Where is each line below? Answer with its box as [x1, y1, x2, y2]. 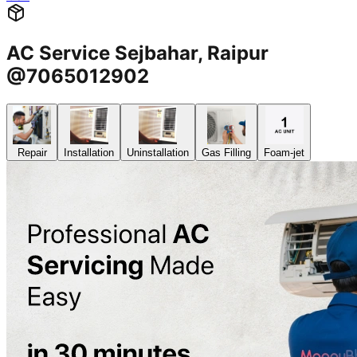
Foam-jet [264, 147, 304, 159]
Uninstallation [127, 147, 189, 159]
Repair [17, 147, 47, 159]
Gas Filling [202, 147, 251, 159]
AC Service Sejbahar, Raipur [6, 41, 269, 65]
